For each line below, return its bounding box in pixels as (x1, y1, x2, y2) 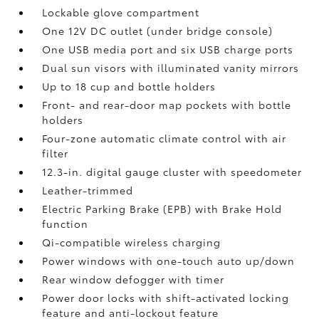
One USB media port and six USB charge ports (42, 42, 294, 56)
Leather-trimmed (42, 183, 134, 197)
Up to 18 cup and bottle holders (42, 79, 216, 93)
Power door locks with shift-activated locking (42, 291, 290, 305)
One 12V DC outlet (42, 23, 147, 38)
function (42, 216, 89, 231)
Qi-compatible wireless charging (42, 235, 221, 249)
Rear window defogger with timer (42, 272, 225, 286)
